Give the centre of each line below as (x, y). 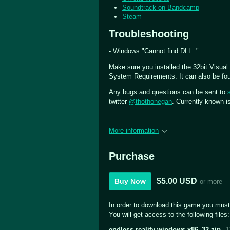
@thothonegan (150, 101)
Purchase (132, 156)
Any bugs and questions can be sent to (168, 92)
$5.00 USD (177, 181)
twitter (119, 101)
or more (211, 181)
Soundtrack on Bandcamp (161, 7)
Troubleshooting (149, 34)
